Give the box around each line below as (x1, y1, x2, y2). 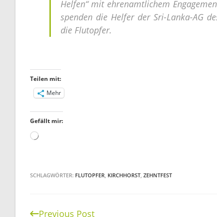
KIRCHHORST (108, 171, 140, 179)
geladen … (38, 143, 80, 155)
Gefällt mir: (30, 116, 63, 125)
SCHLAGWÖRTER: (30, 171, 75, 179)
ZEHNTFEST (143, 171, 172, 179)
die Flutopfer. (61, 24, 112, 36)
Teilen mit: (30, 74, 61, 83)
